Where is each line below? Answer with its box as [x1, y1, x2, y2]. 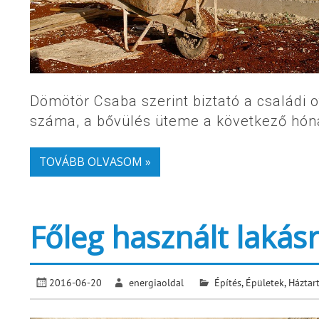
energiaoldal [129, 275, 184, 289]
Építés [214, 275, 241, 289]
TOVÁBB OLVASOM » [38, 154, 151, 170]
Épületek [245, 275, 284, 289]
